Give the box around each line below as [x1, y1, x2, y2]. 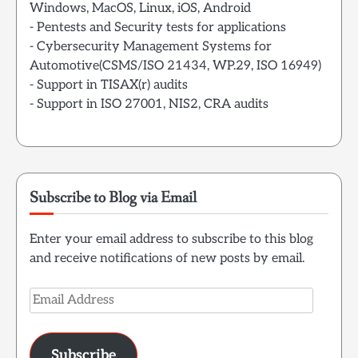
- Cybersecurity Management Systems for [30, 39, 272, 55]
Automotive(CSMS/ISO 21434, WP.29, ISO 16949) [30, 58, 321, 74]
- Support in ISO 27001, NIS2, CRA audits [30, 97, 268, 113]
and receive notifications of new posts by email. [30, 251, 304, 267]
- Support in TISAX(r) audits [30, 78, 188, 93]
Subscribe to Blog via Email [30, 187, 197, 209]
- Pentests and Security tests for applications [30, 20, 286, 36]
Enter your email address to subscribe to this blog [30, 232, 313, 248]
